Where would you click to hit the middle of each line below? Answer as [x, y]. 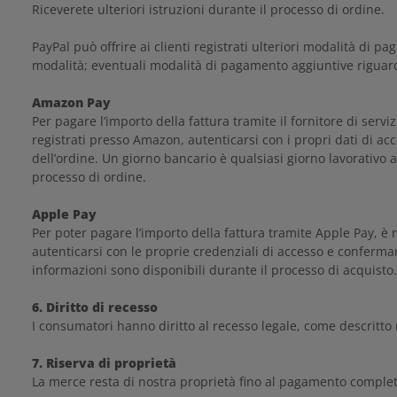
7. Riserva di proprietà [104, 363]
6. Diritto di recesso [95, 307]
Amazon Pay [71, 102]
